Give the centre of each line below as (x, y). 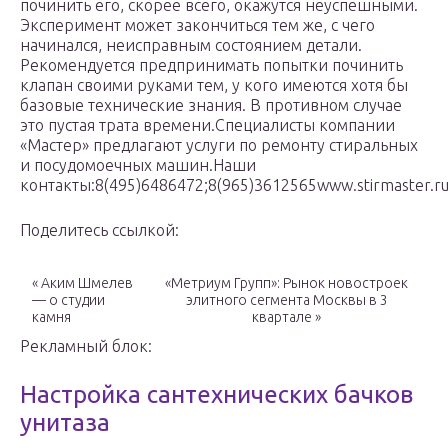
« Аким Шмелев (82, 283)
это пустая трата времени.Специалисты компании (207, 125)
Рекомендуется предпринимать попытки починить (211, 65)
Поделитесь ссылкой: (99, 230)
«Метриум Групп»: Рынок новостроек (286, 283)
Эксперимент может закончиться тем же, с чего (197, 25)
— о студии (68, 300)
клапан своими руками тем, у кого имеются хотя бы (214, 85)
